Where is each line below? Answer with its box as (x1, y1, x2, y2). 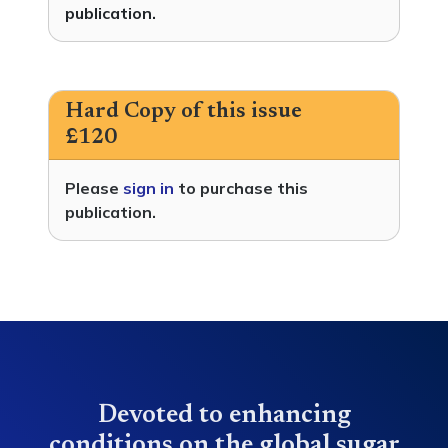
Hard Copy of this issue (65, 101, 302, 123)
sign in (123, 178, 174, 198)
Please (65, 178, 123, 198)
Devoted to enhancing (97, 403, 351, 429)
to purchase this (174, 178, 308, 198)
